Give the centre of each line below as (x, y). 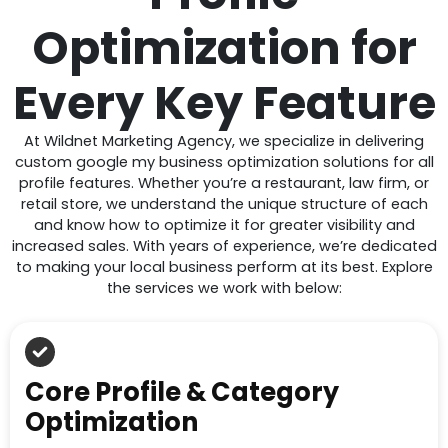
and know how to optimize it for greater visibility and (224, 224)
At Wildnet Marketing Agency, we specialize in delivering (224, 140)
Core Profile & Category (182, 392)
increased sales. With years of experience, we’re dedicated (224, 245)
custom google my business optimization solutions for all (224, 161)
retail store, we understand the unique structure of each (224, 203)
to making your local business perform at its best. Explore (224, 266)
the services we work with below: (224, 287)
